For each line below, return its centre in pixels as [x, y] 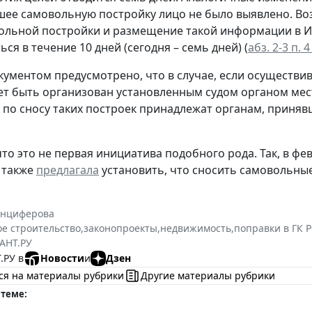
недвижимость [196, 228]
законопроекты [120, 228]
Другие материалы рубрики [208, 276]
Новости [62, 258]
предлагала [68, 170]
